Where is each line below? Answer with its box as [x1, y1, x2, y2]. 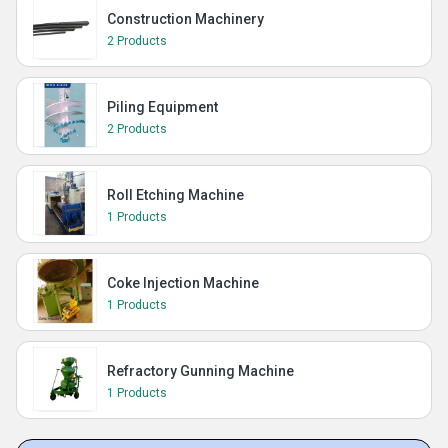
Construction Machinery [107, 11, 264, 27]
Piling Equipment [107, 99, 218, 115]
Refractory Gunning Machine [107, 363, 294, 379]
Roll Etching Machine [107, 187, 244, 203]
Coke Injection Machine [107, 275, 259, 291]
